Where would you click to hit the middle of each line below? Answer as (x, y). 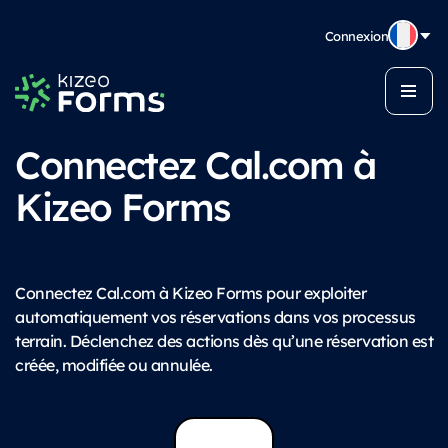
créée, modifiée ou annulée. (114, 364)
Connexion (356, 35)
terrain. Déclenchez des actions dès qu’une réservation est (224, 340)
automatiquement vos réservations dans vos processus (215, 316)
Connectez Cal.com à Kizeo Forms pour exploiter (190, 292)
